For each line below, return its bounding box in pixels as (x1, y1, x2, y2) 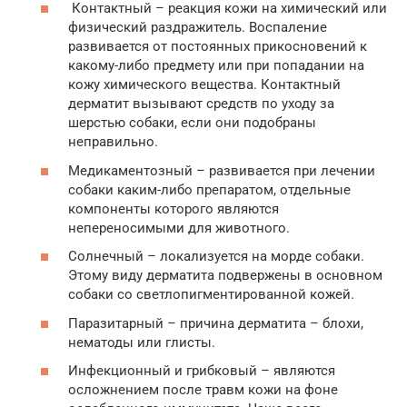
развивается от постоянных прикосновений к (68, 38, 367, 55)
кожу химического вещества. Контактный (68, 76, 341, 94)
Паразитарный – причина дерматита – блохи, (68, 314, 363, 332)
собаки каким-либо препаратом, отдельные (68, 181, 351, 198)
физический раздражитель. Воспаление (68, 19, 327, 36)
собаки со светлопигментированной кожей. (68, 286, 354, 303)
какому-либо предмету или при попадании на (68, 57, 364, 74)
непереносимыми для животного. (68, 219, 290, 236)
